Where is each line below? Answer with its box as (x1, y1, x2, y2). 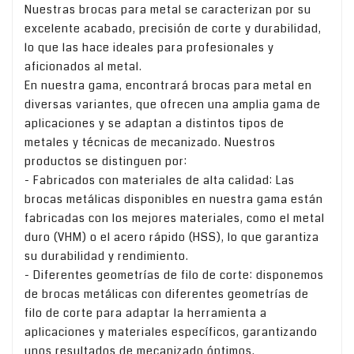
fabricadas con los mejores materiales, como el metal (24, 210, 325, 227)
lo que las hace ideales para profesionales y (24, 40, 274, 56)
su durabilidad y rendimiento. (24, 248, 189, 265)
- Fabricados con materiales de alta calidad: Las (24, 172, 295, 189)
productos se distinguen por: (24, 153, 187, 170)
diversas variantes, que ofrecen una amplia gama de (24, 96, 321, 113)
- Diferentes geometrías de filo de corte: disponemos (24, 267, 324, 284)
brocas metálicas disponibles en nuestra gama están (24, 191, 323, 208)
